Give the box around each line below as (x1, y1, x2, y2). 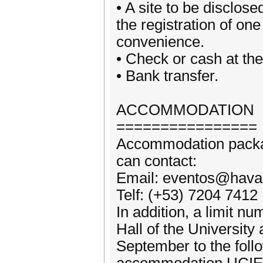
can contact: (116, 153, 197, 169)
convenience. (116, 33, 204, 50)
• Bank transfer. (116, 68, 218, 84)
